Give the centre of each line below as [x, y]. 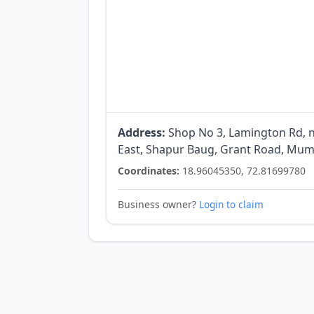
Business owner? [158, 204]
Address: [142, 132]
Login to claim [231, 204]
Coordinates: [149, 171]
